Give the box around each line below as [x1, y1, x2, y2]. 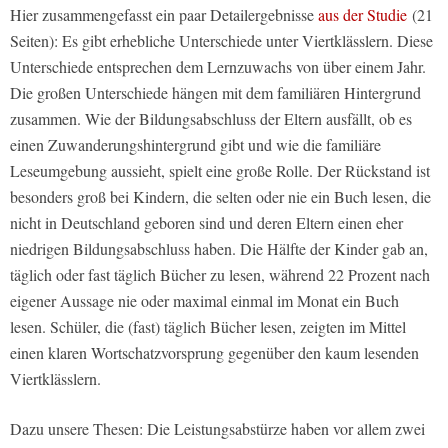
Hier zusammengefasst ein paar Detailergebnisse [10, 4, 318, 26]
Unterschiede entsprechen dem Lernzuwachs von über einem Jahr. [10, 56, 426, 78]
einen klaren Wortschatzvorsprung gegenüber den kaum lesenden [10, 342, 419, 364]
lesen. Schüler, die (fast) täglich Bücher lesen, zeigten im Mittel [10, 316, 406, 338]
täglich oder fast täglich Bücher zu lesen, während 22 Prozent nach [10, 264, 430, 286]
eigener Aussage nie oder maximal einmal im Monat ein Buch [10, 290, 399, 312]
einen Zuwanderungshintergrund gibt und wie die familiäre [10, 134, 381, 156]
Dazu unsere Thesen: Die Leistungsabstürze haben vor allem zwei [10, 418, 425, 440]
